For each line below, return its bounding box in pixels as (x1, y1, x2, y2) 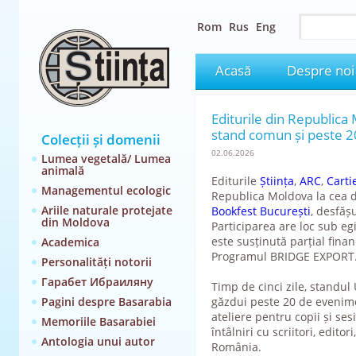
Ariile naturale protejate (41, 203, 172, 218)
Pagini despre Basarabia (41, 294, 172, 309)
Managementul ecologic (41, 183, 171, 198)
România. (211, 339, 261, 354)
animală (41, 163, 84, 178)
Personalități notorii (41, 254, 152, 269)
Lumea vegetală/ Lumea (41, 151, 171, 166)
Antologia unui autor (41, 334, 155, 349)
